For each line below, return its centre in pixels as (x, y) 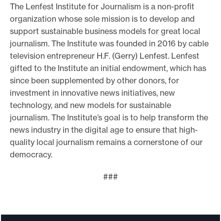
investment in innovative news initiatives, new (92, 92)
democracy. (31, 154)
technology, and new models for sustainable (91, 105)
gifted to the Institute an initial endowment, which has (108, 68)
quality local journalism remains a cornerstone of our (106, 142)
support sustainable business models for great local (105, 31)
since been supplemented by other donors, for (94, 80)
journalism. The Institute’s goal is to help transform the (109, 117)
